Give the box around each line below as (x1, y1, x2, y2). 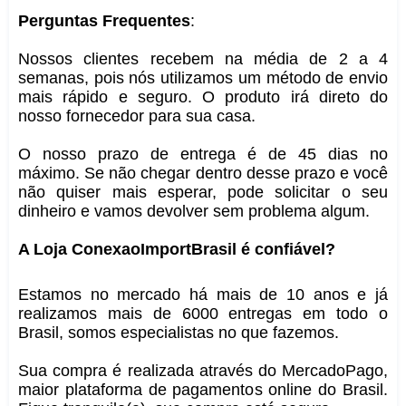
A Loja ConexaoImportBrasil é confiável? (18, 239, 335, 258)
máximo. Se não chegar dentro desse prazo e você (18, 163, 388, 182)
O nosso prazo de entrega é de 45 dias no (18, 144, 388, 163)
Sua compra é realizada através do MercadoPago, (18, 361, 388, 380)
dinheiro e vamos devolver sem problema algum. (18, 201, 370, 220)
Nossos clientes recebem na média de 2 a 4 (18, 49, 388, 68)
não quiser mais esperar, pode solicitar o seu (18, 182, 388, 201)
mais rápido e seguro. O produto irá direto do (18, 87, 388, 106)
